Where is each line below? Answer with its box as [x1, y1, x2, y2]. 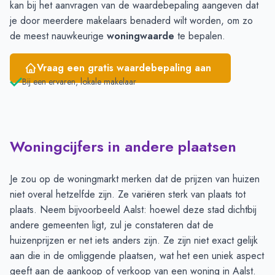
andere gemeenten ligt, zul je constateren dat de [10, 218, 214, 233]
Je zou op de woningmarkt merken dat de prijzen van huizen [10, 172, 260, 187]
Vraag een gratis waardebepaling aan [37, 61, 211, 76]
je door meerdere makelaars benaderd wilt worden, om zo [10, 14, 253, 28]
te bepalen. [174, 29, 225, 44]
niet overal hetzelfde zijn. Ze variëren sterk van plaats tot [10, 187, 246, 202]
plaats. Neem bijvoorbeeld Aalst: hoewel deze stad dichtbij [10, 203, 257, 217]
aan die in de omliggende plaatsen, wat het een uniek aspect [10, 249, 264, 263]
